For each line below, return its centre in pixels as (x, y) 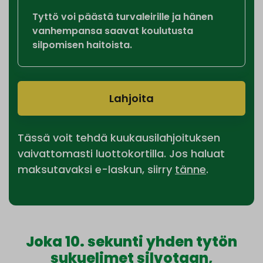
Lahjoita (131, 99)
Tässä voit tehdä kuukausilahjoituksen (119, 138)
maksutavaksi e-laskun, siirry (96, 170)
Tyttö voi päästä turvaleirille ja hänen (123, 17)
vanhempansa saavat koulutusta (113, 31)
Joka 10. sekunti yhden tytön (131, 242)
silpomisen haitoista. (82, 45)
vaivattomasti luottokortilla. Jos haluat (121, 154)
